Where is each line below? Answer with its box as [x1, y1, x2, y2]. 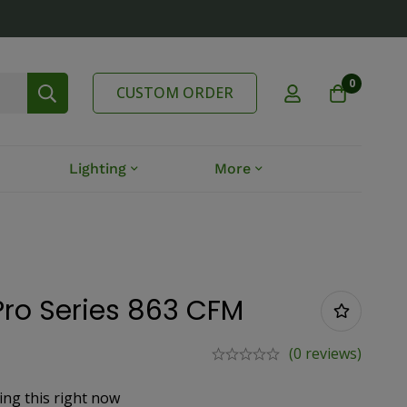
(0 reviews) [289, 343, 362, 364]
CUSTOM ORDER [116, 83, 234, 104]
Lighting [69, 160, 127, 178]
